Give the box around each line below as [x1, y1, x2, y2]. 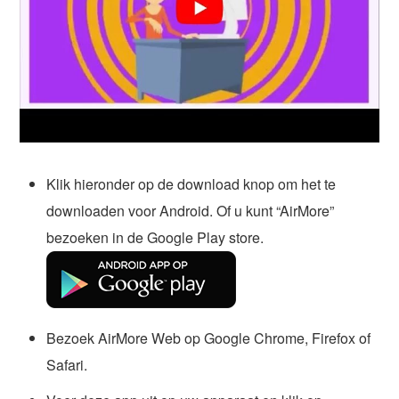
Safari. [46, 354, 88, 375]
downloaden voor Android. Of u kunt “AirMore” [46, 199, 335, 221]
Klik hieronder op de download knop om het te [46, 173, 337, 194]
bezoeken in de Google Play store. [46, 226, 265, 248]
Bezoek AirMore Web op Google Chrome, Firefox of [46, 327, 371, 348]
